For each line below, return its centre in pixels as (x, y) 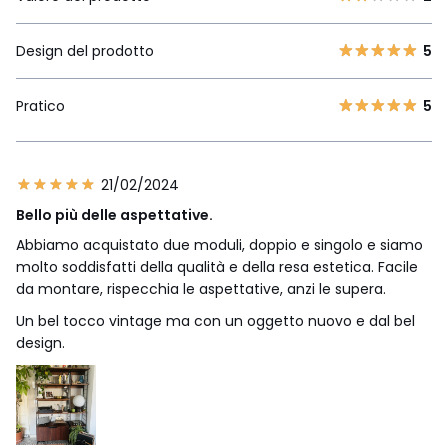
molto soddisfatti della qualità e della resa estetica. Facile (217, 266)
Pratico (40, 105)
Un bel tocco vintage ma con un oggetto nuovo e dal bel (215, 320)
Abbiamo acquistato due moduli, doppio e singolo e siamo (219, 244)
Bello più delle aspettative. (114, 214)
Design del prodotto (85, 50)
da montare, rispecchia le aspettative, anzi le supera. (201, 288)
